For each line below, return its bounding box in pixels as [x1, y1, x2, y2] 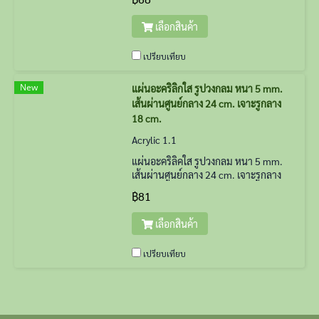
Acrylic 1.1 [132, 133, 177, 146]
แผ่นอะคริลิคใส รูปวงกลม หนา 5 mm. [132, 155, 283, 167]
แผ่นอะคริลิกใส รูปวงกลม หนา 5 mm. [132, 82, 283, 95]
